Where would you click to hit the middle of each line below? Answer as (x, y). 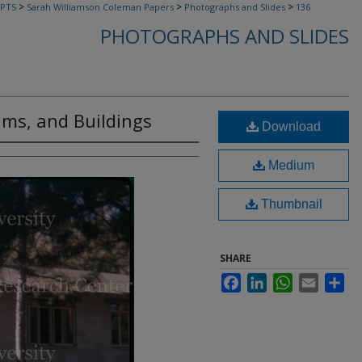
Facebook (263, 280)
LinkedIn (286, 280)
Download (290, 126)
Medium (290, 165)
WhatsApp (315, 280)
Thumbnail (290, 204)
